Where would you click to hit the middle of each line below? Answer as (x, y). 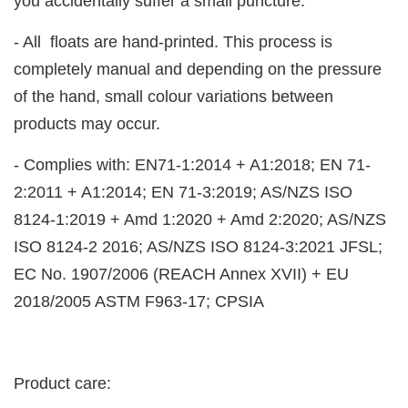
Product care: (62, 384)
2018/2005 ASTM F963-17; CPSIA (139, 302)
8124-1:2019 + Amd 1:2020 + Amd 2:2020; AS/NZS (200, 220)
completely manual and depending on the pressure (198, 70)
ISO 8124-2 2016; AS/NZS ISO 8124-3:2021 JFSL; (198, 247)
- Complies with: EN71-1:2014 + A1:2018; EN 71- (192, 165)
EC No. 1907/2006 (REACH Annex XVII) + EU (181, 275)
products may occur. (87, 124)
